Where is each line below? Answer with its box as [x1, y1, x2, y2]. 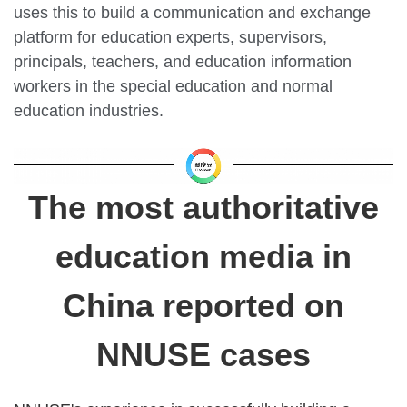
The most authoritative [28, 189, 379, 227]
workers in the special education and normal [14, 76, 333, 95]
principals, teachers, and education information [14, 52, 352, 71]
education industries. [14, 101, 164, 120]
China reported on [63, 287, 344, 325]
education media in [55, 238, 352, 276]
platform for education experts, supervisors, [14, 27, 327, 46]
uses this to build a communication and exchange [14, 3, 371, 22]
